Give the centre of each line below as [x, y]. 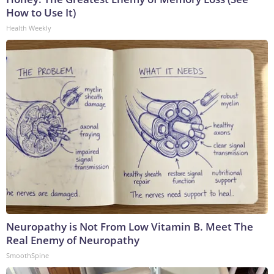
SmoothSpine [28, 256]
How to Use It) [41, 13]
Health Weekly [29, 28]
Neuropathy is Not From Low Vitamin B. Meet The [130, 227]
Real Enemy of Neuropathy [73, 240]
